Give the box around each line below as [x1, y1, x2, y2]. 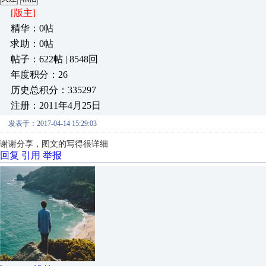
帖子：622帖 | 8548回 [11, 54, 98, 64]
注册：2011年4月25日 [11, 100, 101, 110]
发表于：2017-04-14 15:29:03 [8, 119, 97, 128]
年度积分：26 [11, 69, 68, 80]
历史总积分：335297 [11, 85, 96, 95]
